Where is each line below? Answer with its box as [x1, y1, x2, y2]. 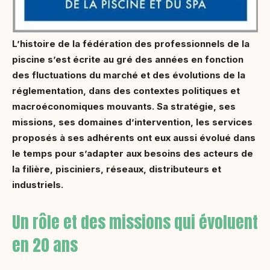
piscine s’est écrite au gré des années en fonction [12, 54, 243, 65]
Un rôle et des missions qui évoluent [12, 210, 258, 234]
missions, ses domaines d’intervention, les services [12, 116, 253, 128]
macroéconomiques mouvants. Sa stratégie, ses [12, 101, 236, 112]
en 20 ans [12, 233, 78, 257]
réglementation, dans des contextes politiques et [12, 85, 240, 96]
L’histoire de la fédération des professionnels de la [12, 38, 250, 49]
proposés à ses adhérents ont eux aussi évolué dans [12, 132, 256, 143]
